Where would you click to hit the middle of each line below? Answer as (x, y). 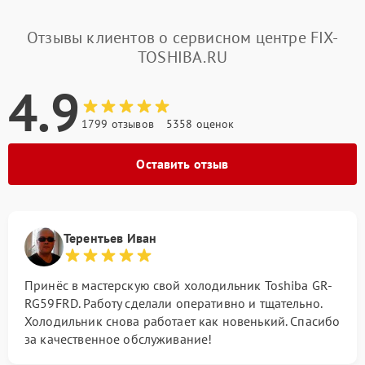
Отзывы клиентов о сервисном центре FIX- (182, 37)
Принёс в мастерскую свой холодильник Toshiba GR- (179, 285)
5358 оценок (200, 123)
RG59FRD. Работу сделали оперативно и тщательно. (174, 303)
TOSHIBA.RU (182, 57)
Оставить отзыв (182, 163)
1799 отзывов (118, 123)
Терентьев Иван (110, 237)
